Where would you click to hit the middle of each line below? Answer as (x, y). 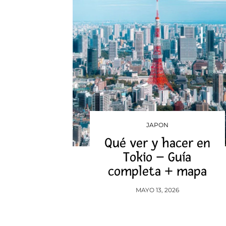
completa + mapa (157, 172)
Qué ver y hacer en (157, 143)
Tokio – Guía (157, 157)
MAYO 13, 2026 (157, 190)
